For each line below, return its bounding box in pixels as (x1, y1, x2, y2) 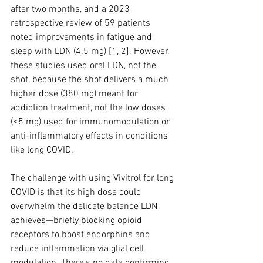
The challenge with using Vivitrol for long (11, 173, 176, 184)
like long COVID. (11, 144, 73, 156)
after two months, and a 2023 (11, 4, 132, 15)
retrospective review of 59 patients (11, 18, 153, 29)
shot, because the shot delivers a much (11, 74, 171, 86)
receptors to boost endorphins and (11, 229, 153, 241)
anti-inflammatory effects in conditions (11, 130, 170, 142)
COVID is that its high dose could (11, 187, 144, 198)
